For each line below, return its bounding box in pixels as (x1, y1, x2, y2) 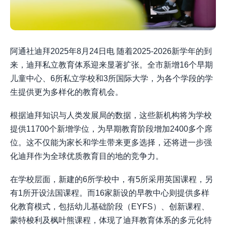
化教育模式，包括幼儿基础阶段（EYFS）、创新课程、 (10, 202, 209, 211)
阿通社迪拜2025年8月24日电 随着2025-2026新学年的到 (10, 47, 212, 55)
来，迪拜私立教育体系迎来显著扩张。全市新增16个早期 (10, 61, 213, 69)
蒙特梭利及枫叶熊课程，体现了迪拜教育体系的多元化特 (10, 216, 212, 225)
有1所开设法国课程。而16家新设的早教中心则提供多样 (10, 189, 209, 198)
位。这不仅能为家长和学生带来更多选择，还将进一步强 (10, 138, 212, 147)
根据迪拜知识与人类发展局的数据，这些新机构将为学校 (10, 111, 212, 120)
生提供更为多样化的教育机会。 (10, 88, 123, 96)
